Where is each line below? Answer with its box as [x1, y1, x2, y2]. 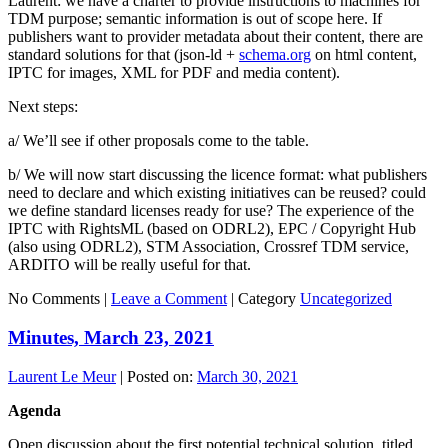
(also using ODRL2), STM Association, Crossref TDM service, [8, 238, 409, 256]
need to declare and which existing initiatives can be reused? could [8, 184, 426, 202]
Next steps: [8, 98, 82, 116]
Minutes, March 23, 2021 [8, 327, 214, 349]
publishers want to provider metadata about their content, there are [8, 28, 423, 46]
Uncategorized [300, 290, 392, 308]
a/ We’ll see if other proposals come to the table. [8, 132, 313, 150]
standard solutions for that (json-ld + [8, 46, 239, 64]
